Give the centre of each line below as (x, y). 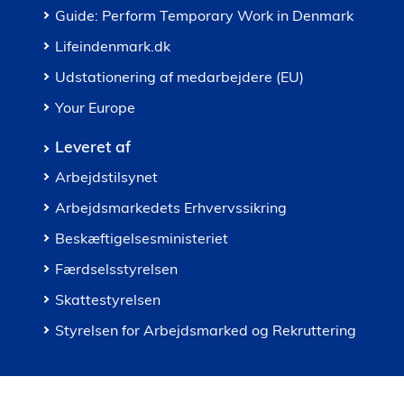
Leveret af (93, 146)
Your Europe (95, 107)
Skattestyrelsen (108, 299)
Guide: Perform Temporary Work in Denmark (204, 15)
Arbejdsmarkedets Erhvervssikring (171, 207)
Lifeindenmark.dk (113, 46)
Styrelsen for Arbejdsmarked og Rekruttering (206, 330)
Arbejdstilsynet (106, 177)
